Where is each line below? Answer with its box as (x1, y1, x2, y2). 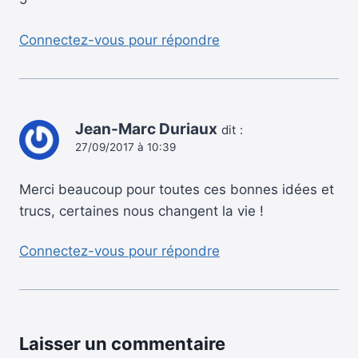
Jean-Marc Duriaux (75, 119, 217, 138)
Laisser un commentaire (19, 333, 225, 355)
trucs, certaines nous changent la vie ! (19, 202, 264, 219)
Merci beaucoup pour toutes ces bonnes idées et (19, 181, 334, 197)
